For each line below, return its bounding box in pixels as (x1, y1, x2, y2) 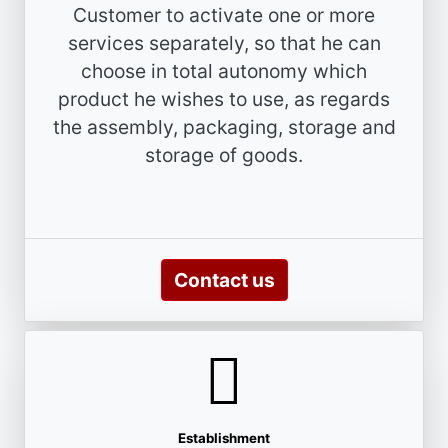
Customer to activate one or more (73, 2, 375, 27)
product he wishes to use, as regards (58, 86, 390, 111)
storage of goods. (145, 142, 303, 167)
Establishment (178, 429, 270, 446)
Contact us (173, 267, 275, 292)
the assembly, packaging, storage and (52, 114, 396, 139)
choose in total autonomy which (81, 58, 367, 83)
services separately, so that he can (67, 30, 381, 55)
